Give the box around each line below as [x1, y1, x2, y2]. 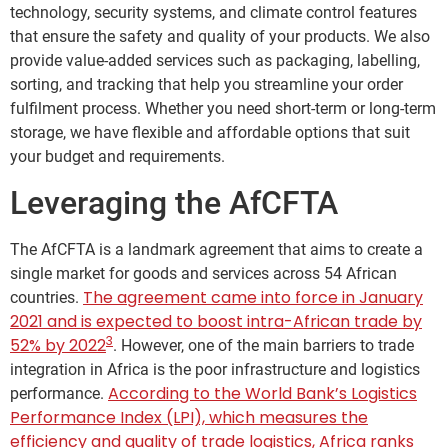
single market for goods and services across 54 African [10, 263, 397, 283]
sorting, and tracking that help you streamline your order [10, 75, 403, 95]
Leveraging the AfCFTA [10, 183, 338, 222]
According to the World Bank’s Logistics [108, 381, 417, 405]
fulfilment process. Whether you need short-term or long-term [10, 99, 436, 119]
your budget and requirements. [10, 147, 225, 167]
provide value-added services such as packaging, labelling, [10, 51, 420, 71]
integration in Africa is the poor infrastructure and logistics [10, 359, 420, 379]
